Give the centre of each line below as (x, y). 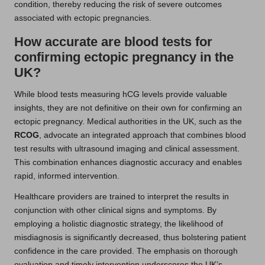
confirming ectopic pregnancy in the (124, 57)
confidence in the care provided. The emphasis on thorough (126, 251)
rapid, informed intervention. (67, 176)
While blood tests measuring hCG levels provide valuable (121, 94)
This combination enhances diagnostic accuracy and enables (128, 162)
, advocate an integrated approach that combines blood (143, 135)
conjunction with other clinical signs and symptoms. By (115, 210)
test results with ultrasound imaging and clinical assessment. (127, 148)
